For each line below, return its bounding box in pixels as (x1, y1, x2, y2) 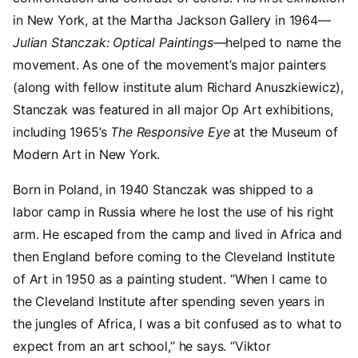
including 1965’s (13, 124, 111, 141)
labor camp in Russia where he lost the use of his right (13, 204, 335, 221)
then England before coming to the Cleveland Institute (13, 249, 335, 265)
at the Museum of (229, 124, 338, 141)
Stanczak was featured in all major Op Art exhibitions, (13, 101, 333, 118)
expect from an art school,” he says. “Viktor (13, 338, 271, 355)
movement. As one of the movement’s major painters (13, 57, 327, 74)
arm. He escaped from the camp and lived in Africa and (13, 226, 342, 243)
